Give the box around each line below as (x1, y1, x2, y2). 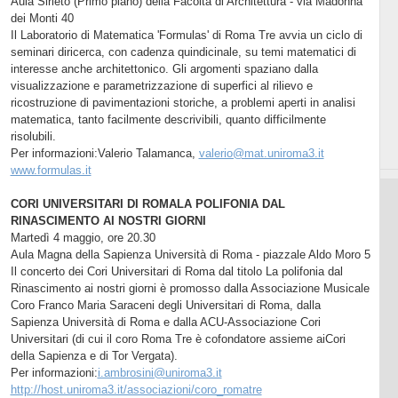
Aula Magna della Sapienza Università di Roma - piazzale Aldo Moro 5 (10, 247, 370, 261)
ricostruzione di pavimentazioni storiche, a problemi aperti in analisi (10, 95, 355, 109)
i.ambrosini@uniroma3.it (97, 365, 222, 379)
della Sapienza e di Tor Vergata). (10, 348, 178, 362)
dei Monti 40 (10, 11, 74, 25)
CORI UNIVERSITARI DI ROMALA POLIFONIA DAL (10, 196, 285, 211)
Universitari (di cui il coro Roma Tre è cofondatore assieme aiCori (10, 331, 346, 346)
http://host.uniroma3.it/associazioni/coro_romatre (10, 382, 262, 396)
